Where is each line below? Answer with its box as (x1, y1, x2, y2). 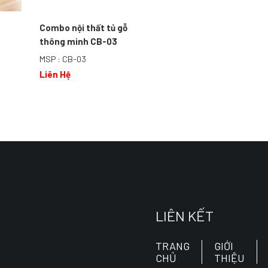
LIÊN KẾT (155, 206, 214, 224)
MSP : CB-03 (39, 54, 87, 65)
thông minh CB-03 (39, 36, 118, 47)
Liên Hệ (39, 68, 71, 80)
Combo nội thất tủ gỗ (39, 22, 128, 33)
